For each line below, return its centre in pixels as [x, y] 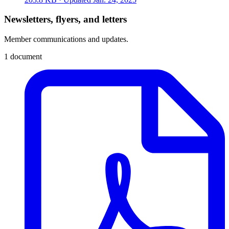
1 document [23, 56]
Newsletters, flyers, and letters [65, 19]
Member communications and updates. [66, 39]
